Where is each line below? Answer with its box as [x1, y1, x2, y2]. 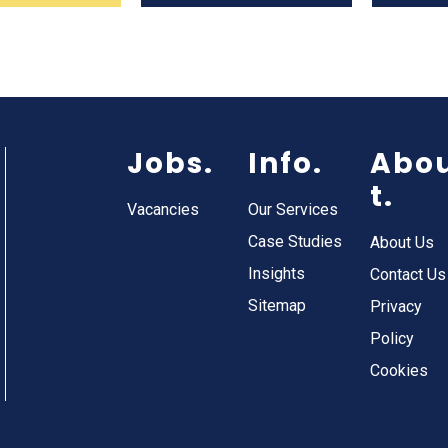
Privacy [369, 297, 422, 316]
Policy [369, 329, 414, 348]
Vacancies [127, 200, 199, 219]
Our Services [248, 200, 339, 219]
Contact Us [369, 265, 446, 284]
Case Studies [248, 232, 343, 251]
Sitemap [248, 296, 307, 315]
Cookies [369, 361, 428, 380]
